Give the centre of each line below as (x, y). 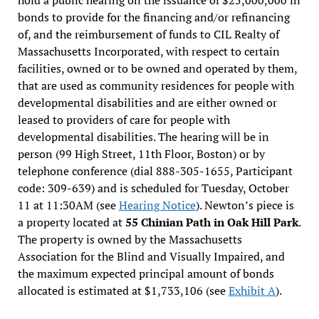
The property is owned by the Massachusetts (130, 239)
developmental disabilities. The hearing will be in (143, 136)
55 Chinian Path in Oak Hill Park (211, 222)
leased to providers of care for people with (124, 119)
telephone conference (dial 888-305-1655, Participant (155, 171)
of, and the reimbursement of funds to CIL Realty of (148, 34)
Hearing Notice (157, 205)
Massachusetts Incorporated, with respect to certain (148, 51)
